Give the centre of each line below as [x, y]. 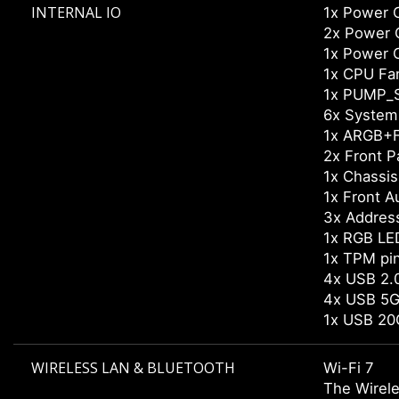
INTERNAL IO [76, 13]
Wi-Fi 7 [349, 368]
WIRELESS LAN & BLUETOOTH [133, 368]
